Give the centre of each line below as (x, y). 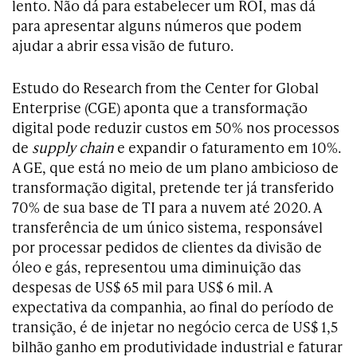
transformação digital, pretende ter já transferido (173, 187)
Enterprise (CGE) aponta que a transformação (160, 107)
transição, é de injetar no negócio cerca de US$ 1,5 (175, 326)
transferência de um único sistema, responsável (167, 227)
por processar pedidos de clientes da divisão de (167, 247)
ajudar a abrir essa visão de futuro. (123, 45)
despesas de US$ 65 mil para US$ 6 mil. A (142, 286)
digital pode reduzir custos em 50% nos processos (176, 127)
